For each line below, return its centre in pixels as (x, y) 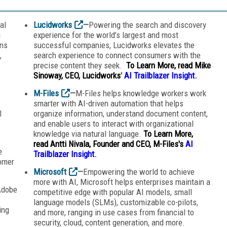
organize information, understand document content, (121, 113)
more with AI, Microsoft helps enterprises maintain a (122, 182)
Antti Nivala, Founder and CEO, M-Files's (117, 144)
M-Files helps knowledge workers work (141, 93)
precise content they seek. (80, 65)
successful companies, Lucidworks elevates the (114, 45)
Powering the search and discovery (147, 25)
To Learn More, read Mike (168, 65)
